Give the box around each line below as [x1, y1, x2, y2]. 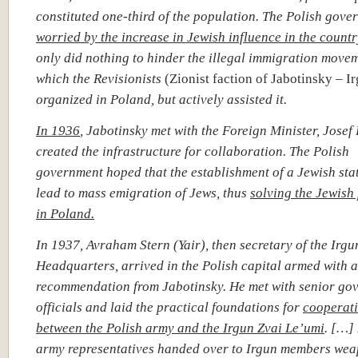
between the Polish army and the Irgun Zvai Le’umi [36, 320, 324, 336]
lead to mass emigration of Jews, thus [36, 185, 250, 201]
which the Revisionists [36, 70, 165, 86]
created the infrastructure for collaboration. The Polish [36, 143, 349, 159]
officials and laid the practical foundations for [36, 299, 303, 315]
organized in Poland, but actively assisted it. [36, 91, 287, 107]
